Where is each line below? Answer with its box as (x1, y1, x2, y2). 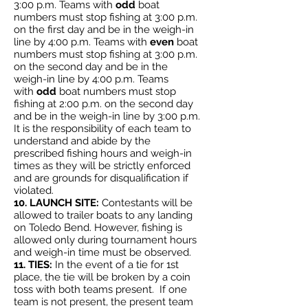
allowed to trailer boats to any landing (14, 209, 192, 221)
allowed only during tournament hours (14, 234, 197, 246)
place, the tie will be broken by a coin (14, 271, 190, 283)
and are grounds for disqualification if (14, 172, 188, 184)
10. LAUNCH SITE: (14, 197, 102, 209)
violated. (14, 184, 54, 197)
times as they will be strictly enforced (14, 159, 190, 172)
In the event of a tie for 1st (55, 258, 179, 271)
